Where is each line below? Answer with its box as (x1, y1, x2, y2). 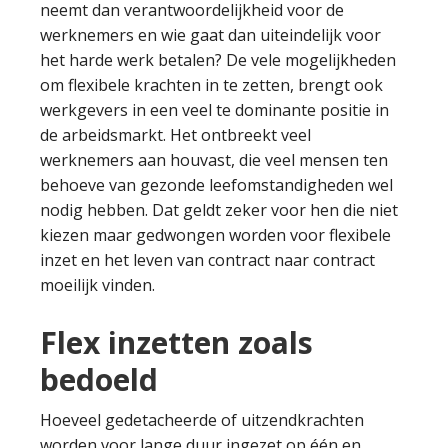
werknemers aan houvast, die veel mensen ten (40, 149, 388, 171)
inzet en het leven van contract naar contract (40, 249, 375, 271)
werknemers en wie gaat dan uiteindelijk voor (40, 24, 381, 46)
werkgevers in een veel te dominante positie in (40, 99, 389, 121)
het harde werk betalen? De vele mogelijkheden (40, 49, 396, 71)
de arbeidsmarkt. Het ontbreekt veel (40, 124, 311, 146)
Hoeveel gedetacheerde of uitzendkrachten (40, 409, 364, 431)
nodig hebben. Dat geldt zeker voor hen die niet (40, 199, 398, 221)
